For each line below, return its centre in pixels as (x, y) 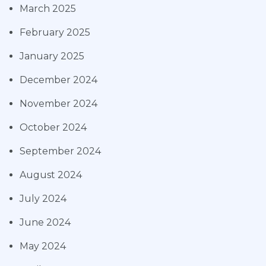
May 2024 (43, 246)
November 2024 (58, 104)
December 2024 (58, 80)
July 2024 (43, 199)
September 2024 (60, 151)
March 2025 (48, 9)
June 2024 (45, 223)
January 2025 (52, 56)
